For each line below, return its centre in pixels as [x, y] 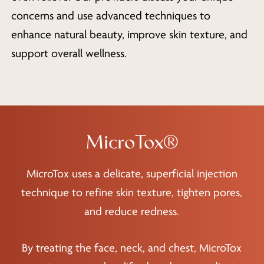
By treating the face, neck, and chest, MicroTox [132, 248]
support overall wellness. [69, 53]
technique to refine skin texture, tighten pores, [132, 193]
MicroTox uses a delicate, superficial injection [132, 174]
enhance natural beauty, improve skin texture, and [129, 34]
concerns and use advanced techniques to [110, 16]
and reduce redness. [132, 212]
